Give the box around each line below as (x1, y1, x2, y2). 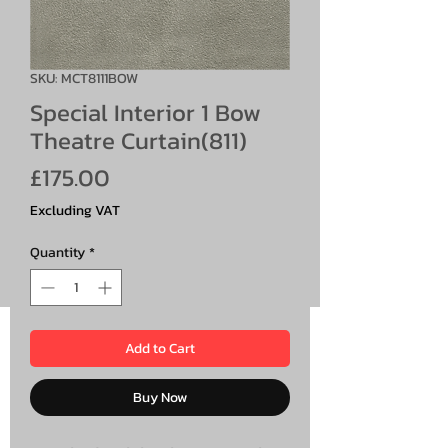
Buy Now (133, 386, 187, 408)
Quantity (30, 241, 85, 263)
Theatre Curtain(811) (30, 122, 247, 158)
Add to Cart (125, 337, 195, 359)
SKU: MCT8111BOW (30, 67, 138, 89)
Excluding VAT (30, 199, 120, 221)
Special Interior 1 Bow (30, 94, 261, 130)
